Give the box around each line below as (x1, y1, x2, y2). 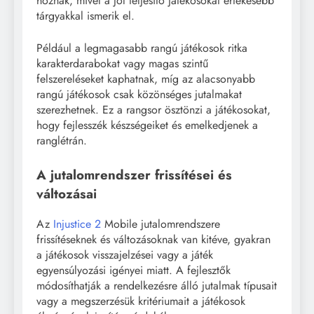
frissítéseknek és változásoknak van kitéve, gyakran (36, 231, 271, 247)
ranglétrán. (36, 132, 87, 149)
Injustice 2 (53, 215, 101, 232)
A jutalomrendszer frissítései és (36, 165, 232, 185)
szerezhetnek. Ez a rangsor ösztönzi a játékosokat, (36, 102, 271, 118)
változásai (36, 184, 97, 204)
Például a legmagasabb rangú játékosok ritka (36, 40, 247, 57)
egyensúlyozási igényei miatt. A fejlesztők (36, 261, 231, 278)
